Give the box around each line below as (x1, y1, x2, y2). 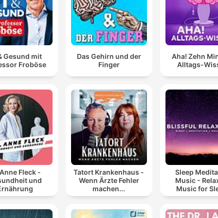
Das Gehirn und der (76, 52, 141, 61)
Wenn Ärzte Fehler (78, 176, 139, 184)
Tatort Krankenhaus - (73, 167, 145, 176)
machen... (92, 184, 126, 193)
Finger (98, 60, 120, 69)
